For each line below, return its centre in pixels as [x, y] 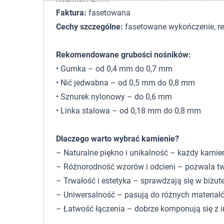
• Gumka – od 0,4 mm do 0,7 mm [114, 69]
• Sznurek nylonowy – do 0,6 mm [114, 97]
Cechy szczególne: [89, 27]
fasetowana [108, 13]
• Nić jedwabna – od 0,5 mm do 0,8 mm [125, 83]
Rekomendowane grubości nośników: [123, 55]
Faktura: [71, 13]
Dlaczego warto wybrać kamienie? [117, 139]
